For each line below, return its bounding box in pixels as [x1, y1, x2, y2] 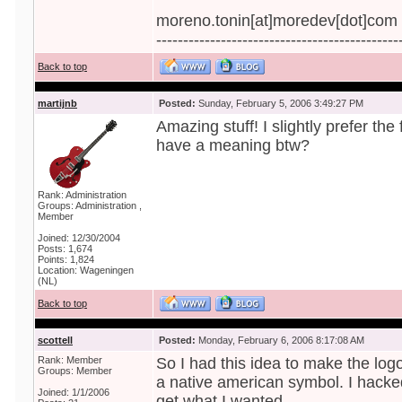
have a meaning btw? [156, 136, 310, 154]
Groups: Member [38, 365, 112, 376]
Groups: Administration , [38, 200, 142, 211]
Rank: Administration [38, 189, 127, 200]
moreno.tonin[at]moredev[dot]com [156, 11, 398, 30]
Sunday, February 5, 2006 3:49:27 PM [196, 98, 363, 109]
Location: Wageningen [38, 265, 134, 275]
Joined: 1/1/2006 [38, 387, 109, 398]
